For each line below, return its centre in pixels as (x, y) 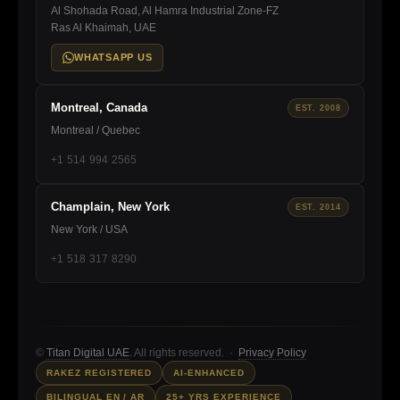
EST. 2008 (318, 108)
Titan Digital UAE (88, 352)
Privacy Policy (272, 352)
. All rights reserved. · (184, 352)
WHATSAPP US (113, 57)
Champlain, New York (110, 207)
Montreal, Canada (99, 108)
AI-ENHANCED (209, 372)
